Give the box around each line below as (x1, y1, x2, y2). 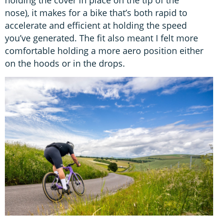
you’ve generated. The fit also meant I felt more (5, 32, 198, 44)
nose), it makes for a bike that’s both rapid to (5, 7, 187, 19)
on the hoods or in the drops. (5, 57, 127, 70)
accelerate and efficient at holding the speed (5, 19, 187, 32)
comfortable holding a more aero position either (5, 45, 203, 57)
